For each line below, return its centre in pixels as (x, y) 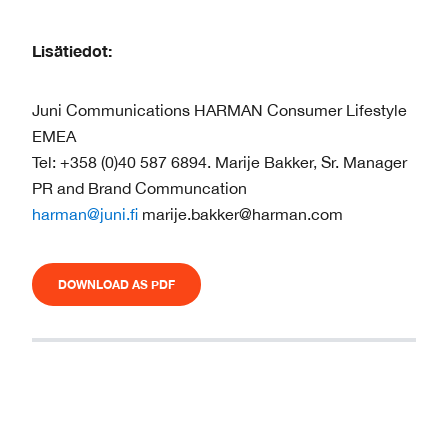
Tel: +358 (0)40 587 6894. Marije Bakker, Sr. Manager (219, 162)
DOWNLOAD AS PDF (116, 284)
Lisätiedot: (72, 50)
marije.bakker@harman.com (240, 214)
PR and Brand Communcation (139, 188)
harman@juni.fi (85, 214)
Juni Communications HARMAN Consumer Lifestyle (219, 110)
